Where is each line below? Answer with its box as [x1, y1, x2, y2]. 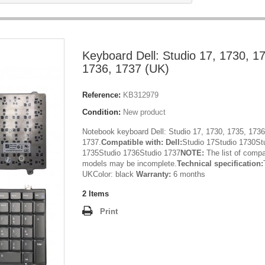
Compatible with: [101, 138, 166, 147]
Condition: [82, 108, 121, 117]
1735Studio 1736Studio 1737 [82, 148, 180, 157]
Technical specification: [177, 159, 263, 168]
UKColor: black [82, 170, 134, 179]
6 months [171, 170, 205, 179]
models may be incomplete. [82, 159, 177, 168]
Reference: [82, 91, 121, 99]
